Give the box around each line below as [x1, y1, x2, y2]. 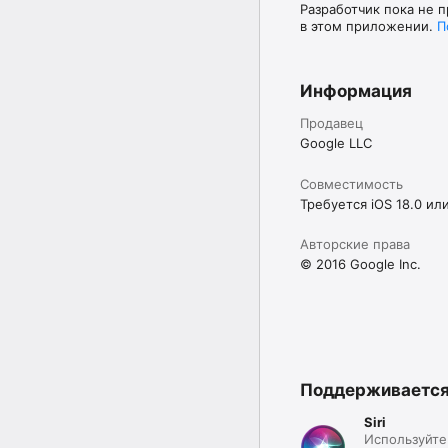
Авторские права [300, 235, 410, 252]
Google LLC [300, 134, 372, 151]
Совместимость [300, 175, 403, 192]
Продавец [300, 114, 363, 131]
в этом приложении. [300, 17, 437, 34]
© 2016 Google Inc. [300, 255, 421, 272]
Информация [300, 80, 412, 101]
